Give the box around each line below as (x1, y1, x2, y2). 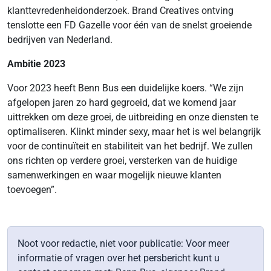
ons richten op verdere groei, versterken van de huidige (7, 154, 237, 166)
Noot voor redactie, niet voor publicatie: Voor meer (18, 237, 229, 249)
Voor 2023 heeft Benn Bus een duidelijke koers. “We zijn (7, 82, 244, 94)
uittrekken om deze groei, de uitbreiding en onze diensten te (7, 111, 258, 123)
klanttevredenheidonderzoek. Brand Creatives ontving (7, 4, 233, 16)
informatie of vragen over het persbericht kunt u (18, 252, 220, 264)
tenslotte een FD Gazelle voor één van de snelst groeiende (7, 19, 252, 31)
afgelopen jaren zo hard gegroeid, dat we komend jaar (7, 96, 236, 108)
